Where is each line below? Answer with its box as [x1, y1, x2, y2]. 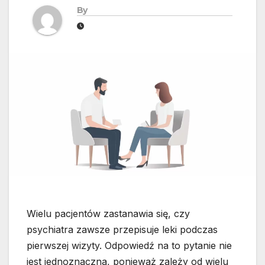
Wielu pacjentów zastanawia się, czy [27, 208, 190, 220]
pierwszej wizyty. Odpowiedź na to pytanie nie [27, 240, 232, 252]
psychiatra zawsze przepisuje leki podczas [27, 224, 218, 236]
